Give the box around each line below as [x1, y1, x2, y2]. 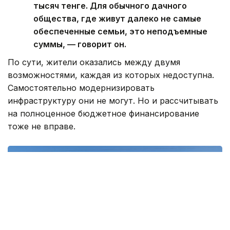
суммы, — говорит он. [33, 39, 126, 50]
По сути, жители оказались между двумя [8, 57, 180, 68]
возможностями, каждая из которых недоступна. [8, 70, 214, 81]
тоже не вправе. [8, 121, 75, 132]
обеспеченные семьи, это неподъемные [33, 26, 207, 37]
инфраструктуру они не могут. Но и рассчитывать [8, 95, 218, 106]
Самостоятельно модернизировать [8, 83, 155, 93]
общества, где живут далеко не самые [33, 13, 201, 24]
